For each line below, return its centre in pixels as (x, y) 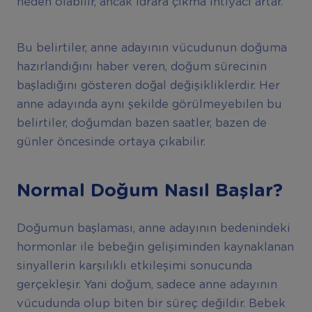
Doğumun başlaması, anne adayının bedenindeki (153, 229)
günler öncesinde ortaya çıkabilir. (111, 142)
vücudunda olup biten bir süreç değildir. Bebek (151, 304)
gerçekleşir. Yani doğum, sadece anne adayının (147, 285)
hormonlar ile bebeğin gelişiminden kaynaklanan (155, 248)
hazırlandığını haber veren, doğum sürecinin (141, 67)
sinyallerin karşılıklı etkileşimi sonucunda (134, 266)
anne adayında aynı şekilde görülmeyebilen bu (149, 104)
